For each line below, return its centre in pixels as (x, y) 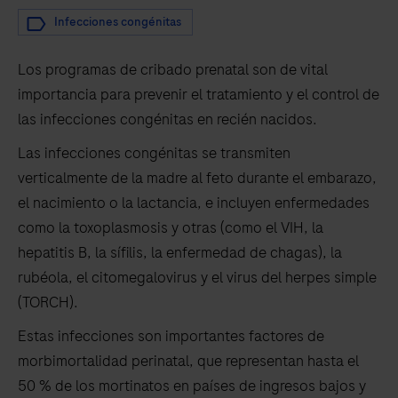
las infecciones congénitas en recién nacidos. (167, 119)
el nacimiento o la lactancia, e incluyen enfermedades (194, 203)
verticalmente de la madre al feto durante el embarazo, (197, 178)
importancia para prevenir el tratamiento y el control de (199, 95)
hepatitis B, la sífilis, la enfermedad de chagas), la (180, 253)
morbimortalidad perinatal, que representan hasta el (188, 361)
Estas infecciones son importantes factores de (171, 336)
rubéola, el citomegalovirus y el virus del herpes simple (197, 278)
